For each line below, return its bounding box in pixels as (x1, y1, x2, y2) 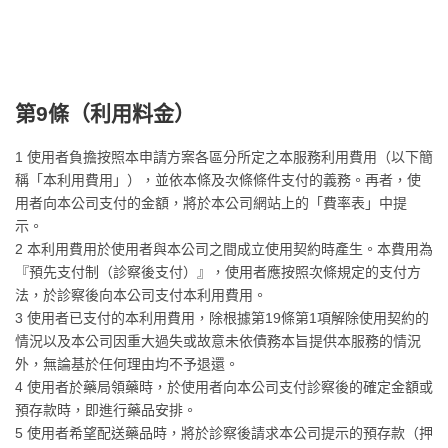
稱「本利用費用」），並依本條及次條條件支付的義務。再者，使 (15, 172, 421, 188)
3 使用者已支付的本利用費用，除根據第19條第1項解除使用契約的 (15, 310, 429, 326)
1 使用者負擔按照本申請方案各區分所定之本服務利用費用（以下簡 (15, 149, 433, 165)
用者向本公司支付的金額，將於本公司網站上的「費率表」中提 (15, 195, 407, 211)
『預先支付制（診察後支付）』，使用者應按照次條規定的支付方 (15, 264, 421, 280)
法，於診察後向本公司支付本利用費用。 (15, 287, 267, 303)
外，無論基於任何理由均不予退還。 (15, 356, 239, 372)
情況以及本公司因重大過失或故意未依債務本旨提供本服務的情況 (15, 333, 421, 349)
